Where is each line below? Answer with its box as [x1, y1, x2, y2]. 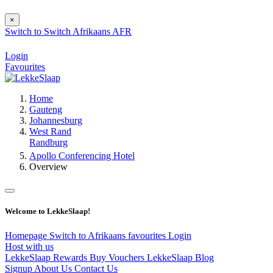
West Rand [29, 126, 71, 137]
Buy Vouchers [90, 252, 147, 263]
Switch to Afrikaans [49, 230, 128, 241]
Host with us [5, 241, 54, 252]
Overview [29, 161, 68, 172]
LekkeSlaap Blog [147, 252, 214, 263]
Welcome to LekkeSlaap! [5, 207, 90, 216]
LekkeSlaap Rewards [5, 252, 90, 263]
